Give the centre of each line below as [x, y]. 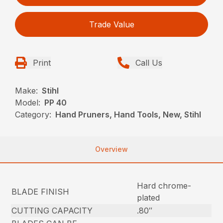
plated [149, 197]
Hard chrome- [164, 185]
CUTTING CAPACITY [52, 210]
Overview [111, 149]
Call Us [149, 62]
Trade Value [111, 24]
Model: [28, 102]
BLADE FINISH [41, 191]
